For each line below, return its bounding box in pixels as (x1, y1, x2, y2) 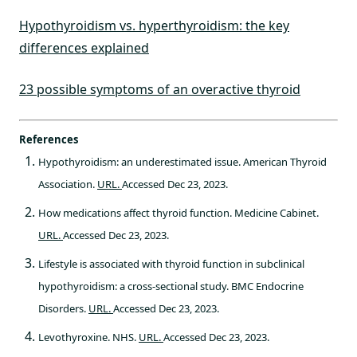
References (19, 131, 78, 147)
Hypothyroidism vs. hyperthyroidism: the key (19, 16, 289, 34)
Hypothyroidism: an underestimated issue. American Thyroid (38, 154, 327, 169)
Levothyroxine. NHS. (38, 329, 139, 344)
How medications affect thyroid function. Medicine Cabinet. (38, 205, 319, 220)
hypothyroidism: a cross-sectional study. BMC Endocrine (38, 278, 304, 293)
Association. (38, 176, 97, 191)
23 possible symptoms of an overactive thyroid (19, 80, 300, 98)
